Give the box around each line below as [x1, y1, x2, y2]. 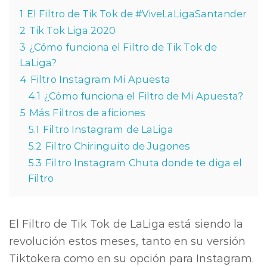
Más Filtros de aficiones [29, 107, 145, 119]
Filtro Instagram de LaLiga [43, 123, 174, 135]
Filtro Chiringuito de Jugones [45, 140, 191, 152]
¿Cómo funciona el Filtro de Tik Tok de [29, 41, 217, 53]
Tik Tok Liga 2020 [29, 24, 116, 36]
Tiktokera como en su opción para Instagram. [9, 252, 254, 265]
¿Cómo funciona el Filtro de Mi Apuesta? [44, 90, 244, 102]
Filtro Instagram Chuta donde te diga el [45, 157, 243, 169]
